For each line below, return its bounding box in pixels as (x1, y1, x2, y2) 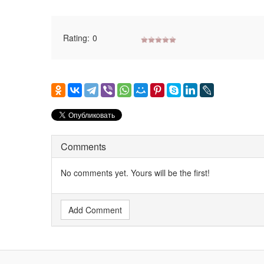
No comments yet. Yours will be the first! (61, 167, 210, 179)
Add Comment (68, 204, 122, 216)
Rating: (63, 32, 90, 44)
